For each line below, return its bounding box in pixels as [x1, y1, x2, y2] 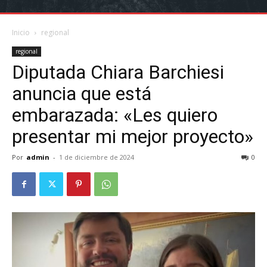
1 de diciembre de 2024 [59, 153, 134, 162]
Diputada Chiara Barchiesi [12, 61, 224, 83]
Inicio [12, 27, 30, 38]
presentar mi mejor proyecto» [12, 125, 253, 148]
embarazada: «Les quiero [12, 104, 218, 126]
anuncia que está [12, 82, 151, 105]
